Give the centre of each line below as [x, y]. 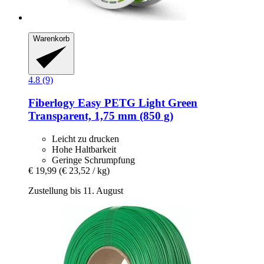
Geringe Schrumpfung [93, 160]
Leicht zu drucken [85, 138]
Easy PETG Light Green [136, 103]
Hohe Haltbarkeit [84, 149]
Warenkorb [51, 38]
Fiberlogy [52, 103]
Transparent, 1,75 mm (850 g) [101, 116]
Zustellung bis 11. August [76, 190]
